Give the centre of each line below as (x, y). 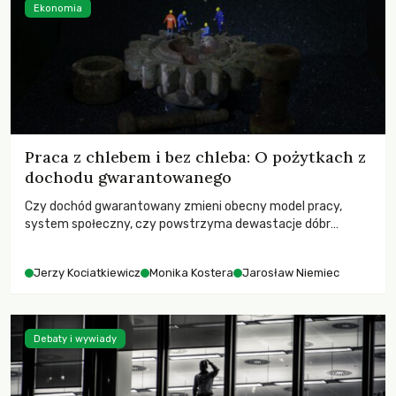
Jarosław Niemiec (291, 273)
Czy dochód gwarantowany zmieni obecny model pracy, (183, 206)
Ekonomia (58, 8)
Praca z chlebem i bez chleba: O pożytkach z (195, 157)
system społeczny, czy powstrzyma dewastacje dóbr (178, 224)
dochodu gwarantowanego (128, 177)
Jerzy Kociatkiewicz (87, 273)
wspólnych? (59, 242)
